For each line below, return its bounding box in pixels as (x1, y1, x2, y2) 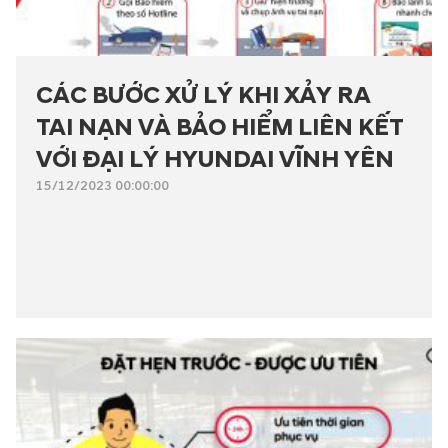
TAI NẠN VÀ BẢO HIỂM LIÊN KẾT (36, 113, 404, 144)
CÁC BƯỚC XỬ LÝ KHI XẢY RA (36, 81, 371, 112)
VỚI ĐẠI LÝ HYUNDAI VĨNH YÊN (36, 145, 394, 176)
